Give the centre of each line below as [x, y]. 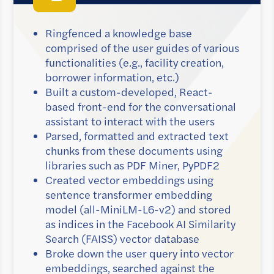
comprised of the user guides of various [142, 48]
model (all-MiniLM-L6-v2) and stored [138, 209]
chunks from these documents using [134, 151]
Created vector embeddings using [129, 180]
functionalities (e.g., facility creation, [135, 63]
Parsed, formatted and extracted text [137, 136]
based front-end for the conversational [141, 107]
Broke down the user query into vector [139, 254]
